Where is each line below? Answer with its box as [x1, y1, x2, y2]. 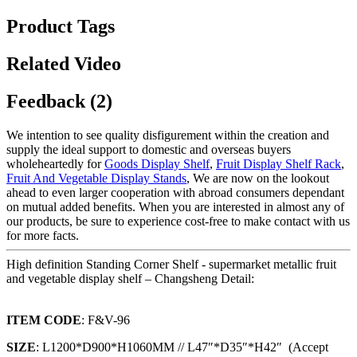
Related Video [6, 53, 121, 75]
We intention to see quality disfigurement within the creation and [6, 128, 329, 143]
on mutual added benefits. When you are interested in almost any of [6, 200, 344, 214]
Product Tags [6, 16, 115, 37]
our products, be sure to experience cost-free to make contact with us [6, 214, 350, 229]
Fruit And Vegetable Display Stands [6, 171, 186, 186]
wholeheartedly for [6, 157, 104, 171]
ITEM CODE [6, 313, 81, 328]
